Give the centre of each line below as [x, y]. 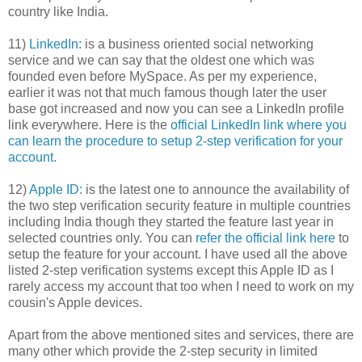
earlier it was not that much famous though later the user [167, 92]
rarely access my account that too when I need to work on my [181, 286]
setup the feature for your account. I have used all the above [178, 254]
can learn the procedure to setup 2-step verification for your [175, 141]
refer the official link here [265, 238]
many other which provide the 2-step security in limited [163, 351]
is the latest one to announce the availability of [216, 189]
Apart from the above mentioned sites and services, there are [181, 335]
